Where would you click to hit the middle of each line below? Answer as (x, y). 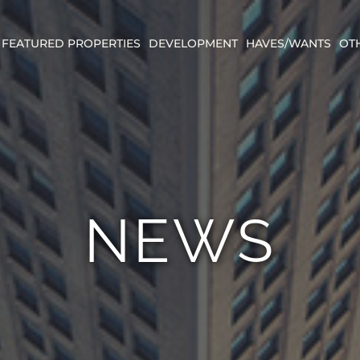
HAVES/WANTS (289, 43)
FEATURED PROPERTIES (72, 43)
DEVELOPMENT (194, 43)
